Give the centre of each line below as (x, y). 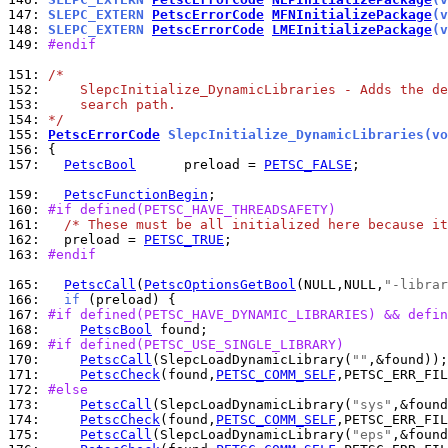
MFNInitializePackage (352, 14)
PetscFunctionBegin (136, 194)
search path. (112, 104)
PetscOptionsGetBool (220, 284)
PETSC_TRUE (184, 239)
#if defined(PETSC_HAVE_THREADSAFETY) (192, 209)
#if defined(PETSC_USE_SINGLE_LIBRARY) (196, 344)
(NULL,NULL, (340, 284)
